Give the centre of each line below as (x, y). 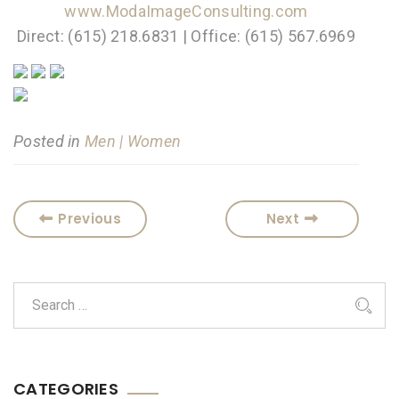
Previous (90, 219)
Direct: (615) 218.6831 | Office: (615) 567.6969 (186, 36)
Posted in (49, 141)
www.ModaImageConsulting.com (186, 11)
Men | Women (133, 141)
